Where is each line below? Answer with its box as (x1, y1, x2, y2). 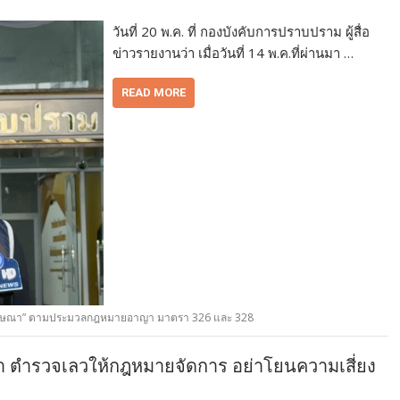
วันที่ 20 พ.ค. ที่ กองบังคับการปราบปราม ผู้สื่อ (112, 22, 371, 41)
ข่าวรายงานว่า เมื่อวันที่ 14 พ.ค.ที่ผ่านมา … (112, 44, 354, 62)
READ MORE (121, 86, 187, 100)
